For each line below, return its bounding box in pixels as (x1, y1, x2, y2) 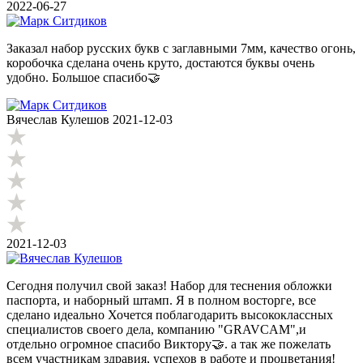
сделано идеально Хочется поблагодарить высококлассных (6, 308, 333, 322)
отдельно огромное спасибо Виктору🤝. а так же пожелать (6, 337, 331, 352)
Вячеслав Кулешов (6, 113, 109, 127)
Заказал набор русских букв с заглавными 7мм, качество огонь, (6, 41, 356, 56)
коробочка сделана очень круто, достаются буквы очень (6, 56, 314, 70)
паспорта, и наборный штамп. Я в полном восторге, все (6, 293, 316, 308)
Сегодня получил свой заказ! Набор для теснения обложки (6, 279, 332, 293)
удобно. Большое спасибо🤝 (6, 70, 160, 85)
